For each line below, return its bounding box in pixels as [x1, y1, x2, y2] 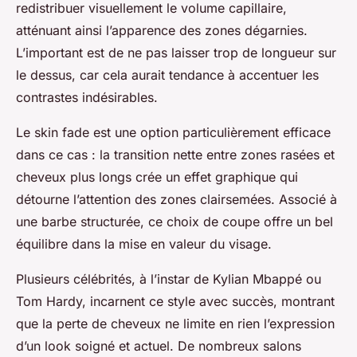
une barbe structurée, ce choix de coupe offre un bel [16, 213, 333, 229]
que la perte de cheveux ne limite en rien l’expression [16, 315, 335, 331]
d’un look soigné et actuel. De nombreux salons [16, 337, 301, 354]
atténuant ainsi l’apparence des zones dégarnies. [16, 22, 308, 38]
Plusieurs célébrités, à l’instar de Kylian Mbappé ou [16, 270, 321, 287]
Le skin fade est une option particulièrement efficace [16, 124, 331, 140]
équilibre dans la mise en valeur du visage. [16, 235, 272, 252]
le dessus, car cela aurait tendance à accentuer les [16, 66, 319, 83]
